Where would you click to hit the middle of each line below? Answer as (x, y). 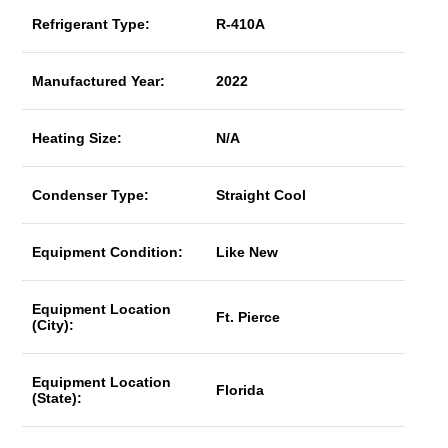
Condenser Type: (91, 195)
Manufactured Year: (99, 81)
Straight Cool (261, 195)
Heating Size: (77, 138)
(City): (53, 325)
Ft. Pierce (248, 317)
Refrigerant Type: (91, 24)
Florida (240, 390)
